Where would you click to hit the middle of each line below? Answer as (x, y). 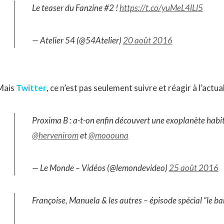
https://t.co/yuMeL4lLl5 (161, 8)
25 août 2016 (193, 168)
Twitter (31, 88)
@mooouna (108, 135)
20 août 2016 (147, 40)
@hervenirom (55, 135)
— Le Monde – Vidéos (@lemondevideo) (100, 168)
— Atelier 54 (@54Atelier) (77, 40)
